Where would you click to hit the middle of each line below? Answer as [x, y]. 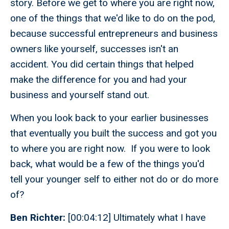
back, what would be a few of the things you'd [107, 164]
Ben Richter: [39, 218]
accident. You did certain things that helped [102, 64]
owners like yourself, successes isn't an [94, 49]
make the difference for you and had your [99, 80]
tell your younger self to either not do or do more [114, 179]
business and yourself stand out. [80, 95]
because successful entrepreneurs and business [114, 34]
